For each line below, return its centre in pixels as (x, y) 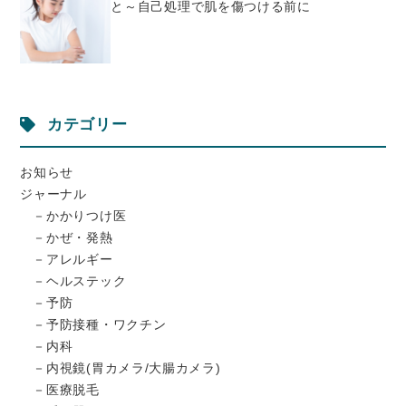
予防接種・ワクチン (106, 324)
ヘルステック (87, 280)
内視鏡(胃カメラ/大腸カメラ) (134, 367)
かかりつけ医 (87, 215)
